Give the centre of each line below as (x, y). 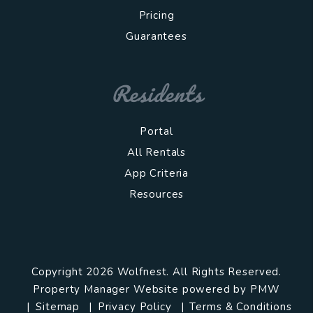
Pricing (156, 16)
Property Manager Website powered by (142, 289)
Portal (156, 131)
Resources (156, 194)
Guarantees (156, 37)
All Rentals (156, 152)
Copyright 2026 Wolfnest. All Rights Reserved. (156, 271)
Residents (156, 93)
